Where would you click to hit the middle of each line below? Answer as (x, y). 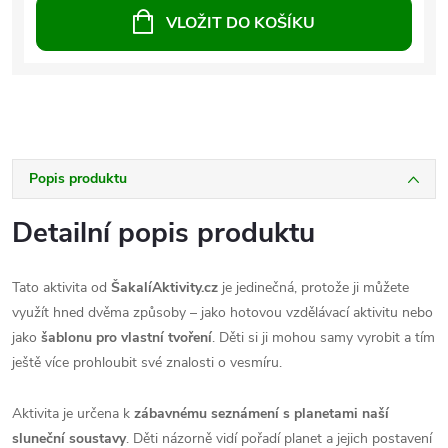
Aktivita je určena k (73, 413)
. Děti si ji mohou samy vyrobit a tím (323, 337)
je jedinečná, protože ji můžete (313, 287)
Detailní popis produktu (163, 232)
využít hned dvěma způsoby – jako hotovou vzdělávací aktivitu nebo (222, 312)
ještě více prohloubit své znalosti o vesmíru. (147, 362)
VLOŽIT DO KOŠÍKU (240, 22)
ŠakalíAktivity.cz (164, 287)
